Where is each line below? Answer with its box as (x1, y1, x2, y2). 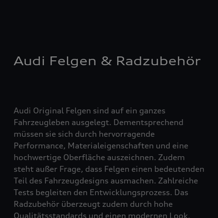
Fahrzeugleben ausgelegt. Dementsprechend (14, 117, 183, 127)
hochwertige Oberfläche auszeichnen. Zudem (14, 152, 185, 162)
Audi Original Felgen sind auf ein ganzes (14, 105, 165, 115)
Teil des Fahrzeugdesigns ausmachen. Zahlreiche (14, 175, 198, 185)
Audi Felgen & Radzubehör (14, 53, 201, 68)
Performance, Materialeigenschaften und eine (14, 140, 188, 150)
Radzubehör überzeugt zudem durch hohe (14, 199, 173, 209)
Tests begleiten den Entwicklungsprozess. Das (14, 187, 188, 197)
